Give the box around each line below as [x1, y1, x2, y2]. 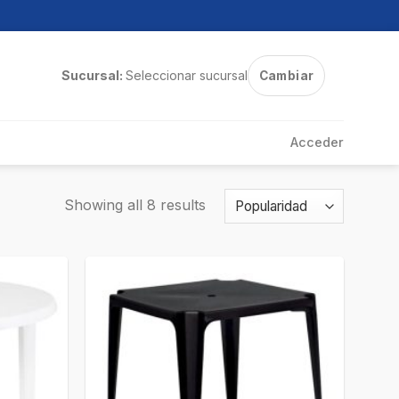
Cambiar [258, 69, 314, 83]
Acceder [290, 134, 344, 150]
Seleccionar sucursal [125, 68, 248, 83]
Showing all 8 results [63, 195, 206, 214]
